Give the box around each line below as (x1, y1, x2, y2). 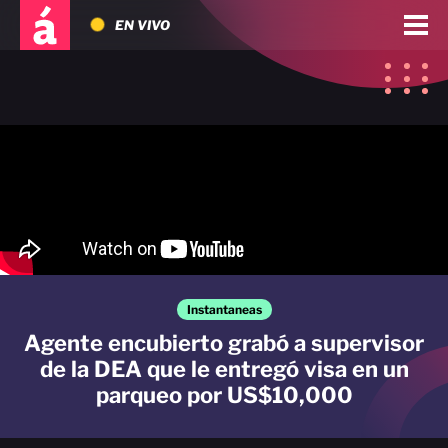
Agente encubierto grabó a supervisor (24, 330, 424, 356)
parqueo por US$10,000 (95, 382, 353, 408)
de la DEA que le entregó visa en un (39, 356, 409, 382)
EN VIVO (115, 17, 170, 33)
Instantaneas (186, 302, 262, 317)
